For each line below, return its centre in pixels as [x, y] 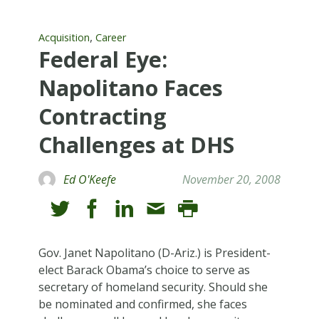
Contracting [102, 116]
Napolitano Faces [130, 88]
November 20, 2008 [232, 179]
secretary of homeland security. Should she [153, 287]
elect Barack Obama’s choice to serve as [144, 270]
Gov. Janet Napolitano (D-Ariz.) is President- [154, 252]
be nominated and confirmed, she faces [142, 304]
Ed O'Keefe [89, 179]
